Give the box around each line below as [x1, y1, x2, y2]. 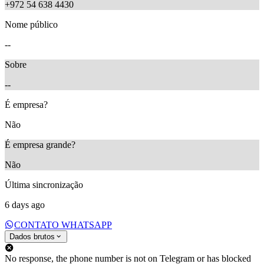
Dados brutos [9, 232, 55, 241]
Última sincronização [5, 179, 83, 190]
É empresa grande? [5, 139, 75, 150]
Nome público [5, 19, 58, 29]
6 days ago [5, 199, 45, 210]
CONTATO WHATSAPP [14, 219, 112, 230]
